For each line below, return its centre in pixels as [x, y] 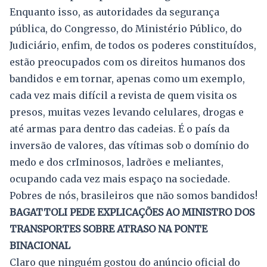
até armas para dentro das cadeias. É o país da [119, 129]
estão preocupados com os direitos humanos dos [128, 62]
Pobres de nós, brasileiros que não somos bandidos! [133, 196]
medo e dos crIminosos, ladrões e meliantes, [117, 162]
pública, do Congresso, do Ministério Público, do [126, 29]
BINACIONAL [40, 246]
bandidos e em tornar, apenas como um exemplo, [127, 79]
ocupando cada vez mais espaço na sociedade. [120, 179]
